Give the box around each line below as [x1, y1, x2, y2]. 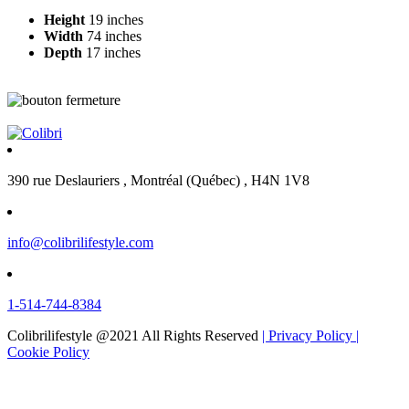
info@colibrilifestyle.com [7, 234, 153, 250]
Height [44, 11, 89, 27]
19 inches [89, 11, 143, 27]
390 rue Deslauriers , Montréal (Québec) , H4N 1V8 [7, 172, 309, 188]
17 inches [86, 44, 141, 60]
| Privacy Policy [262, 327, 356, 343]
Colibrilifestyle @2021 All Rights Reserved [7, 327, 262, 343]
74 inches [87, 27, 142, 44]
